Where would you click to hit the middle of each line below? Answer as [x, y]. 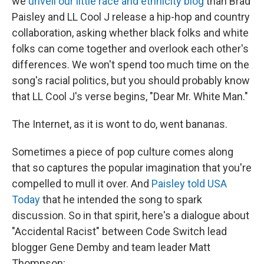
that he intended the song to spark [121, 200]
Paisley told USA [189, 184]
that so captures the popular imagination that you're [132, 168]
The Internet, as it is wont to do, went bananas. [120, 124]
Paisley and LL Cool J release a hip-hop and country [131, 17]
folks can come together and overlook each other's [130, 49]
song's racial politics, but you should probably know [131, 81]
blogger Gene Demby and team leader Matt [111, 247]
